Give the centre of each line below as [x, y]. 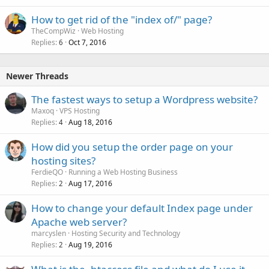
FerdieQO [47, 172]
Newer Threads [37, 76]
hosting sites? [63, 160]
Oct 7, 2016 [87, 42]
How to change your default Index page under [142, 208]
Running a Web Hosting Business [123, 172]
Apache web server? [79, 222]
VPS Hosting [80, 110]
